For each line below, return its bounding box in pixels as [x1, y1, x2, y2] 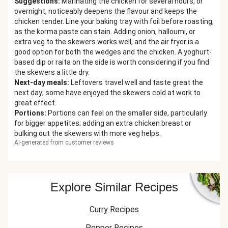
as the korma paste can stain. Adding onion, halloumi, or [14, 27, 195, 36]
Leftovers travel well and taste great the [71, 78, 203, 87]
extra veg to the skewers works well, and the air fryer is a [14, 38, 199, 46]
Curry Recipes [89, 205, 139, 214]
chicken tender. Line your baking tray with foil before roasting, [14, 17, 214, 25]
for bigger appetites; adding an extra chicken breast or [14, 119, 191, 127]
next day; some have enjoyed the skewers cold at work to [14, 89, 201, 97]
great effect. [14, 99, 56, 107]
